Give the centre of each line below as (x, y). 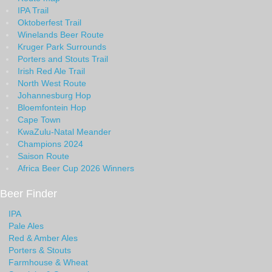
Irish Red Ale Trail (51, 71)
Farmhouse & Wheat (48, 263)
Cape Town (39, 120)
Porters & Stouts (40, 250)
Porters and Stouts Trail (63, 59)
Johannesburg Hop (54, 96)
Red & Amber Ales (43, 238)
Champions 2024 (50, 144)
